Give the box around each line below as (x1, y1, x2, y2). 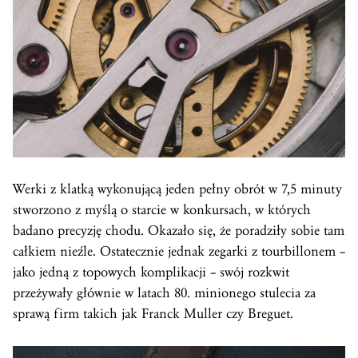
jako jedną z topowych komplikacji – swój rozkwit (13, 263, 289, 280)
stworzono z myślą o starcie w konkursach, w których (13, 201, 311, 218)
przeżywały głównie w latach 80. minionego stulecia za (13, 284, 316, 301)
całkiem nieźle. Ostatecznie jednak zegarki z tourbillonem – (13, 242, 345, 260)
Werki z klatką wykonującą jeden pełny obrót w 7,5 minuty (13, 180, 342, 197)
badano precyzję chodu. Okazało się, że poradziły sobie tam (13, 221, 344, 239)
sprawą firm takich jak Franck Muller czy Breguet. (13, 304, 293, 322)
